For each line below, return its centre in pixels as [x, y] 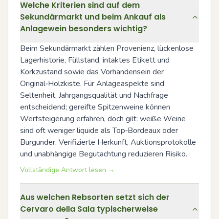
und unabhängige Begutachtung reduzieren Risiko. [104, 154]
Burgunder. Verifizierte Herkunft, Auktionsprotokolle [108, 142]
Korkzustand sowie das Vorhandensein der [92, 72]
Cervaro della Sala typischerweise [89, 209]
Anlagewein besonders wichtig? [84, 28]
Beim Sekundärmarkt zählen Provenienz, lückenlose [107, 48]
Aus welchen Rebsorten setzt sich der [95, 197]
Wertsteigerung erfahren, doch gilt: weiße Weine [103, 119]
